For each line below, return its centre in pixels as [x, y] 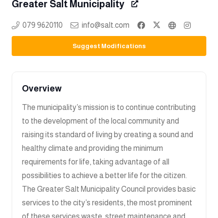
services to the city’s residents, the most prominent [107, 202]
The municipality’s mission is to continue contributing [109, 107]
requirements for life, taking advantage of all [96, 162]
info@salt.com [105, 25]
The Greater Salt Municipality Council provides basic [109, 189]
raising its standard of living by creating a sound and [108, 134]
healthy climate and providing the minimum [92, 148]
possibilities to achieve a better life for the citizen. [104, 175]
